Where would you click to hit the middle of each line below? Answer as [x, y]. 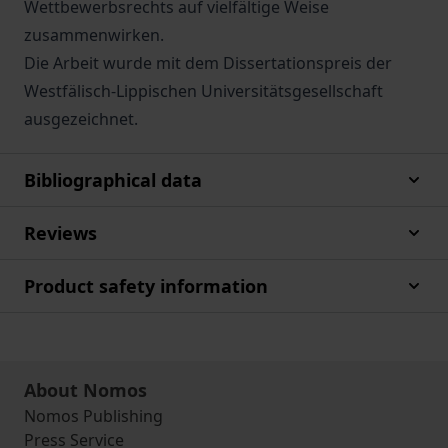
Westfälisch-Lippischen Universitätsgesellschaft [203, 91]
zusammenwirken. [94, 35]
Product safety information [146, 286]
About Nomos [85, 390]
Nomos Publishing [93, 416]
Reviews [60, 233]
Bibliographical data [113, 180]
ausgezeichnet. [81, 119]
